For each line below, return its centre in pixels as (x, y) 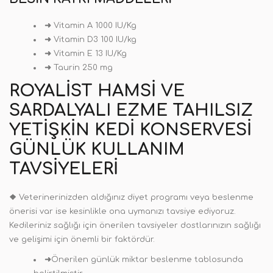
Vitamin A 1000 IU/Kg (94, 26)
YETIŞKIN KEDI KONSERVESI (130, 130)
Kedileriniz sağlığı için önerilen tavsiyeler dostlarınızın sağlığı (135, 225)
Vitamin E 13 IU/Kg (89, 54)
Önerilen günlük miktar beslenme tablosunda (147, 260)
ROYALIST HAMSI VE (97, 91)
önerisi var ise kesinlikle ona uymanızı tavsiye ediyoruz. (122, 211)
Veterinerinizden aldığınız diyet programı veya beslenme (135, 197)
